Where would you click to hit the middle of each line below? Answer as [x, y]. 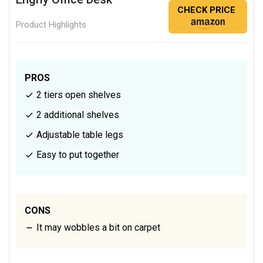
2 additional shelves [77, 114]
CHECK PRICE [206, 10]
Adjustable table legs [79, 134]
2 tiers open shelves [77, 95]
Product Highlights [51, 24]
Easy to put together [77, 154]
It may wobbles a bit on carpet [97, 227]
